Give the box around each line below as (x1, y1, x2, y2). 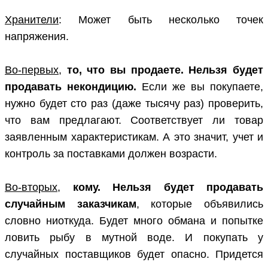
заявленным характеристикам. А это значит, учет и (5, 131, 263, 144)
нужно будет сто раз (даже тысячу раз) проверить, (5, 98, 263, 110)
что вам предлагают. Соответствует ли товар (5, 114, 263, 127)
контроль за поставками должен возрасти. (5, 148, 217, 160)
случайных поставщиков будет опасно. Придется (5, 248, 263, 261)
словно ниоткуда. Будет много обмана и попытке (5, 215, 263, 227)
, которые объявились (136, 198, 264, 211)
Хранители (5, 14, 59, 26)
